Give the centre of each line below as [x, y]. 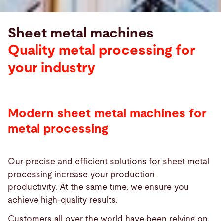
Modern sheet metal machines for [107, 114]
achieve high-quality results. [63, 200]
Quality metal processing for [102, 51]
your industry [52, 68]
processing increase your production [81, 174]
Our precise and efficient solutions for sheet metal [109, 161]
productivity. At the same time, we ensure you [98, 187]
